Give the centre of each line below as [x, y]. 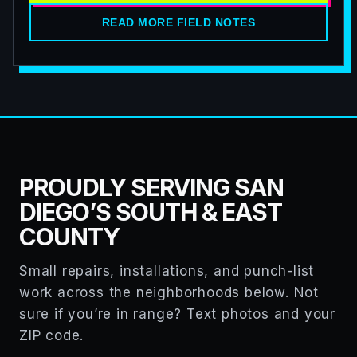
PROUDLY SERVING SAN [151, 187]
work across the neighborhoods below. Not [169, 292]
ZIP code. [52, 335]
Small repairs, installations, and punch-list [167, 271]
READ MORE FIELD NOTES [178, 22]
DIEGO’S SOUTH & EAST [151, 212]
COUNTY [69, 237]
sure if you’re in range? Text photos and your [177, 314]
